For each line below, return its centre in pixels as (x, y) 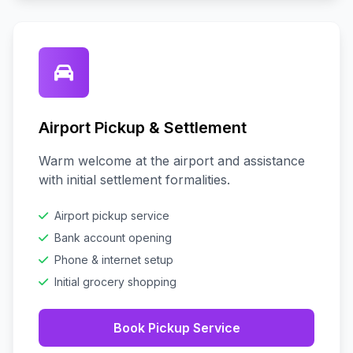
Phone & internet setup (114, 260)
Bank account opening (113, 238)
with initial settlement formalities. (134, 180)
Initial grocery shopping (115, 282)
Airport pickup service (112, 216)
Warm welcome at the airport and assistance (172, 161)
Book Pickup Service (176, 328)
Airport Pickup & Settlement (143, 128)
